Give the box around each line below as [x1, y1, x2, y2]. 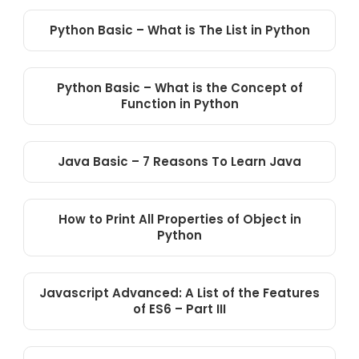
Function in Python [120, 95, 239, 113]
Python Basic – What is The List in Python [49, 22, 310, 39]
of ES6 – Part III [133, 301, 226, 318]
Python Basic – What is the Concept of [56, 79, 303, 97]
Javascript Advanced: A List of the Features [39, 284, 320, 302]
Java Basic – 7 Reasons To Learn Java [58, 153, 301, 171]
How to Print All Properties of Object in [58, 211, 301, 228]
